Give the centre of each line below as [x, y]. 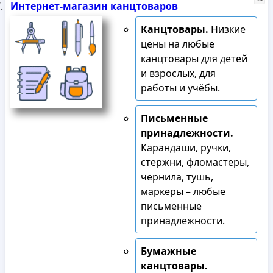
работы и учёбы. [180, 88]
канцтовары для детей [194, 58]
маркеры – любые [183, 191]
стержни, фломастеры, [195, 162]
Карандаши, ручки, [186, 147]
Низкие [227, 29]
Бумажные [168, 251]
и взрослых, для [178, 73]
